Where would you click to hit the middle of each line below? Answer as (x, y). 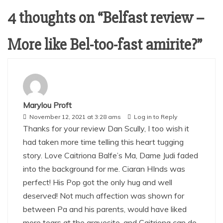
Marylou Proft (47, 105)
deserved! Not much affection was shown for (104, 195)
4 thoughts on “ (55, 17)
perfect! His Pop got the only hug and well (98, 182)
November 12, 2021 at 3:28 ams (75, 116)
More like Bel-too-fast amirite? (102, 44)
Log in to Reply (156, 116)
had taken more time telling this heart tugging (103, 142)
